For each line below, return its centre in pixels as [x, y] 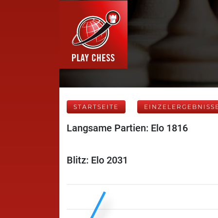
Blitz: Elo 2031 [97, 160]
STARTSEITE [96, 107]
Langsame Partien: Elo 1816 [127, 128]
